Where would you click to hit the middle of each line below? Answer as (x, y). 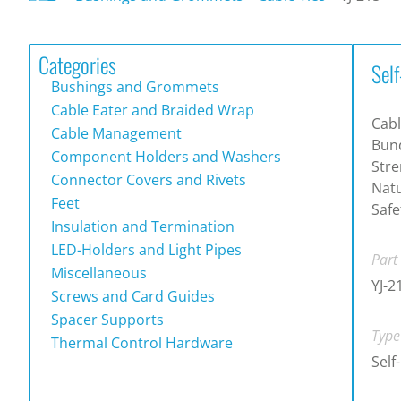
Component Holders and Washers (164, 156)
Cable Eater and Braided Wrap (151, 110)
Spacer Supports (106, 319)
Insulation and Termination (141, 226)
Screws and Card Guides (131, 296)
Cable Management (115, 133)
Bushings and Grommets (133, 86)
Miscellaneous (97, 273)
